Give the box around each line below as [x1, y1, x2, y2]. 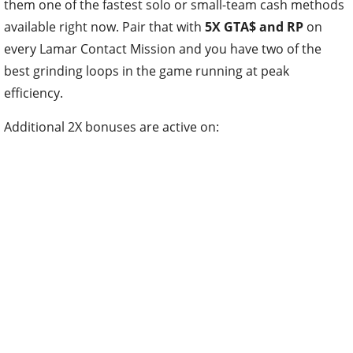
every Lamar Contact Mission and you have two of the [4, 40, 321, 58]
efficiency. [4, 84, 63, 102]
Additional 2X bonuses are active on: [4, 118, 219, 136]
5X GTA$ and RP [205, 18, 303, 35]
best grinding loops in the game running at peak [4, 62, 289, 80]
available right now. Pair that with [4, 18, 205, 35]
